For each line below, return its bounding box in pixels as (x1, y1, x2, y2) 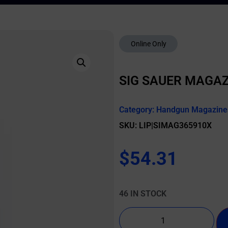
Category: (119, 105, 156, 115)
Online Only (130, 40, 166, 48)
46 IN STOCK (119, 189, 166, 198)
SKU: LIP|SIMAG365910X (119, 121, 212, 130)
